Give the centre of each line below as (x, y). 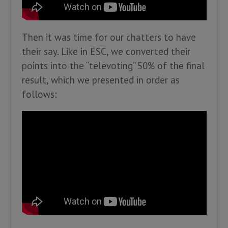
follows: (39, 94)
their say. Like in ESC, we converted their (106, 52)
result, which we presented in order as (101, 80)
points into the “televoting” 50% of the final (113, 66)
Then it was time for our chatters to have (109, 37)
